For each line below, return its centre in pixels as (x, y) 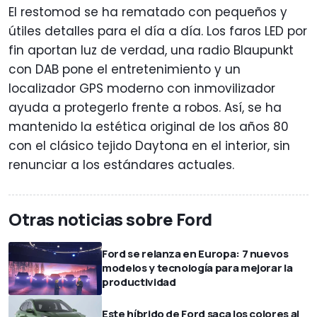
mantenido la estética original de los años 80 (149, 127)
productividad (139, 282)
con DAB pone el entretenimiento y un (125, 70)
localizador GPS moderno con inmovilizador (142, 89)
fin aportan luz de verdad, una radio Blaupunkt (151, 51)
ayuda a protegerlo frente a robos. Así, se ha (145, 108)
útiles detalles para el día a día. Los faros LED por (158, 31)
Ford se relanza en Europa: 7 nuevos (195, 254)
